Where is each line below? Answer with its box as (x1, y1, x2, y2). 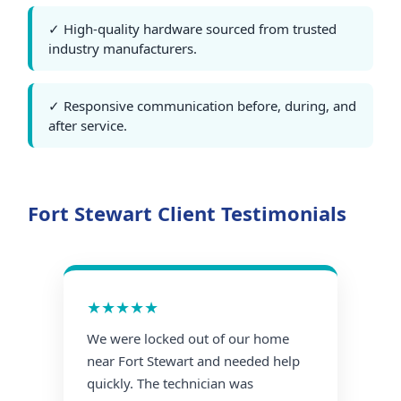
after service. (48, 116, 127, 135)
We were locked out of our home (87, 329, 289, 348)
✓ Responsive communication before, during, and (48, 97, 356, 115)
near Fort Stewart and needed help (87, 352, 300, 371)
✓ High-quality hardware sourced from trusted (48, 20, 337, 38)
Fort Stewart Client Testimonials (28, 200, 346, 227)
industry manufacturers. (48, 39, 197, 58)
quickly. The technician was (87, 374, 253, 393)
